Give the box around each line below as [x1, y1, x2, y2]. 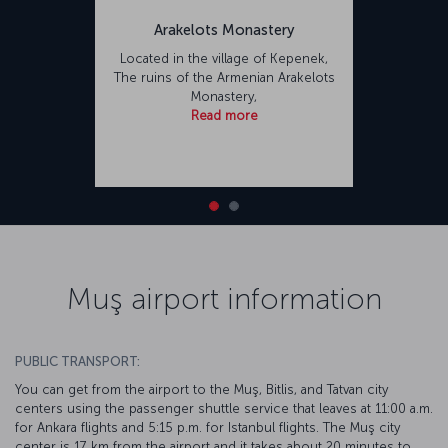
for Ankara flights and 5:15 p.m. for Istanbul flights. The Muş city [15, 419, 400, 435]
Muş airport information [66, 280, 382, 317]
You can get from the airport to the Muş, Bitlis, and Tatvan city [15, 381, 388, 397]
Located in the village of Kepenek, [120, 50, 328, 66]
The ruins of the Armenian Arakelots [113, 69, 335, 85]
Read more [190, 107, 258, 123]
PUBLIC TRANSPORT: [15, 353, 140, 369]
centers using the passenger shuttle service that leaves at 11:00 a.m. [15, 400, 433, 416]
